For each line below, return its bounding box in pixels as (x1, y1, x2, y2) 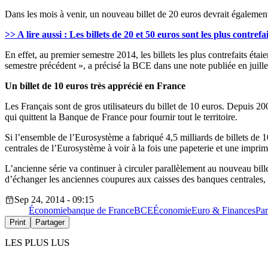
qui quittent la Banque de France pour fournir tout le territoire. (5, 112, 237, 123)
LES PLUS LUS (5, 237, 69, 249)
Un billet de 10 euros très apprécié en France (5, 81, 185, 92)
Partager (35, 218, 65, 227)
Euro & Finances (191, 205, 255, 216)
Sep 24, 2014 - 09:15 (14, 194, 94, 205)
